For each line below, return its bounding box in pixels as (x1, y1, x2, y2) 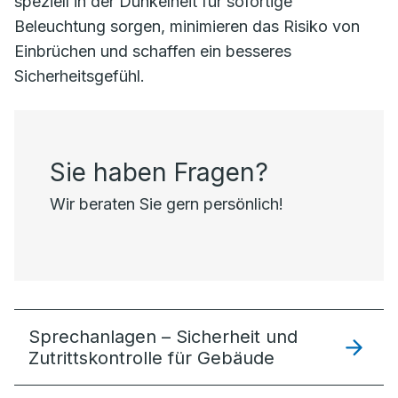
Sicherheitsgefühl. (14, 67, 145, 85)
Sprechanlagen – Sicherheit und (28, 326, 298, 347)
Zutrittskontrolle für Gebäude (28, 347, 275, 369)
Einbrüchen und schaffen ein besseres (14, 42, 291, 60)
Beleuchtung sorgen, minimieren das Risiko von (14, 17, 360, 36)
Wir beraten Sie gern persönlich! (50, 195, 283, 213)
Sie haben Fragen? (50, 157, 268, 187)
